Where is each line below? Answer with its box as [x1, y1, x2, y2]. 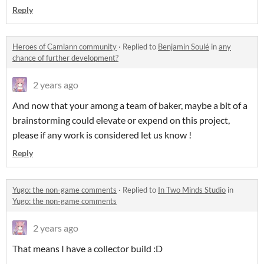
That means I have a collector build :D [12, 243, 163, 255]
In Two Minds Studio [158, 185, 226, 195]
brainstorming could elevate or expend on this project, [12, 114, 230, 126]
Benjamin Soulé [158, 42, 209, 52]
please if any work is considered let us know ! [12, 129, 192, 141]
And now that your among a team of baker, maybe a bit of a [12, 100, 247, 111]
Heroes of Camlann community [12, 42, 117, 52]
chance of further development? [12, 53, 118, 63]
